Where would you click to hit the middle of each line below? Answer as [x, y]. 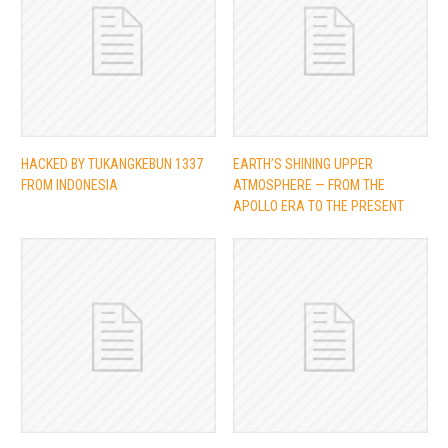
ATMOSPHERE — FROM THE [308, 184]
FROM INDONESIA [69, 184]
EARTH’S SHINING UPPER [302, 163]
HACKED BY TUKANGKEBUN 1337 [111, 163]
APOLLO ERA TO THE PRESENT [318, 205]
